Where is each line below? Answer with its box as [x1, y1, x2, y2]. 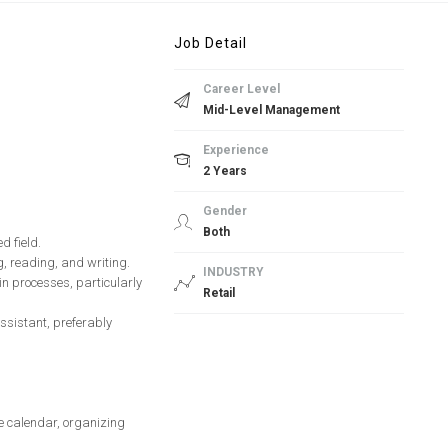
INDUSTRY [202, 264, 264, 279]
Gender [202, 203, 247, 218]
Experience [202, 142, 269, 157]
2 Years [202, 163, 247, 178]
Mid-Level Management [202, 102, 340, 117]
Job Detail [173, 34, 247, 51]
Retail [202, 285, 235, 300]
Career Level [202, 81, 280, 96]
